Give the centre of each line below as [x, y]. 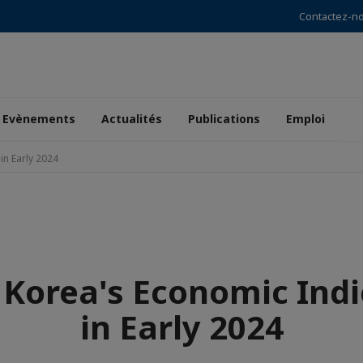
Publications [224, 119]
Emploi [305, 119]
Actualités [132, 119]
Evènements [39, 119]
